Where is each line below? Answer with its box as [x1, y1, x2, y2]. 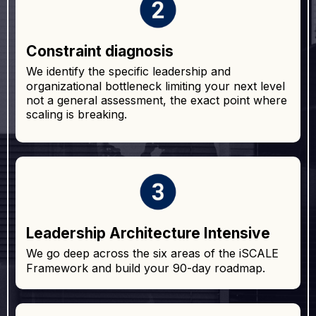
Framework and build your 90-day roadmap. [26, 261, 265, 276]
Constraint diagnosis [26, 42, 174, 61]
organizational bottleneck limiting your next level [26, 79, 285, 94]
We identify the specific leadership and [26, 64, 231, 79]
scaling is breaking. [26, 107, 127, 122]
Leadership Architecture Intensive [26, 224, 270, 243]
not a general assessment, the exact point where [26, 93, 287, 108]
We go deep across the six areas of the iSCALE [26, 246, 279, 261]
